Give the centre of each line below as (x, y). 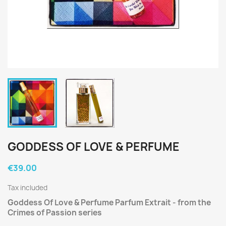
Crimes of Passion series (55, 213)
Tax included (27, 188)
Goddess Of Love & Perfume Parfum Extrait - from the (109, 203)
